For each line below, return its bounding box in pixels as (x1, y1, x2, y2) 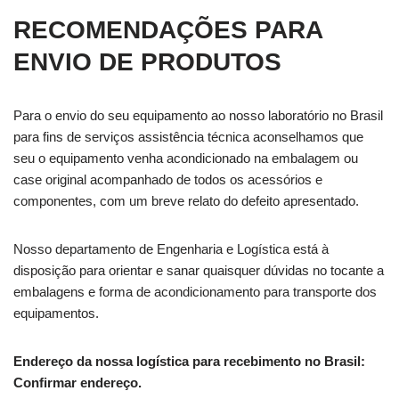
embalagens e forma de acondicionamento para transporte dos (13, 284, 377, 299)
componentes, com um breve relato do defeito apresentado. (13, 193, 359, 208)
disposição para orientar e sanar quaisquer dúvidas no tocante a (13, 263, 384, 278)
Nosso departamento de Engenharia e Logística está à (13, 241, 329, 256)
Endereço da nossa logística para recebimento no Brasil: (13, 354, 369, 369)
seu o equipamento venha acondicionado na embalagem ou (13, 151, 358, 166)
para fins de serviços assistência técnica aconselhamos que (13, 129, 363, 144)
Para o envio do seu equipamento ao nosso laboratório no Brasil (13, 108, 383, 123)
